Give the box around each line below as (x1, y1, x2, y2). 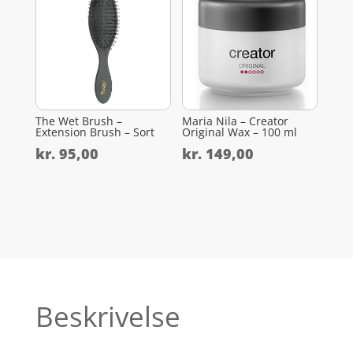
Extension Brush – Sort (35, 124, 154, 139)
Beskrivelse (35, 297, 180, 335)
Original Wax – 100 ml (182, 124, 298, 139)
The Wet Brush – (35, 113, 122, 128)
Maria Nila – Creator (182, 113, 289, 128)
